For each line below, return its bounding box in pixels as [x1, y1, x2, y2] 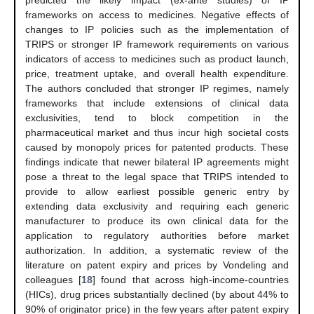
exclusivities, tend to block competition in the [25, 112, 289, 124]
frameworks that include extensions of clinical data [25, 97, 289, 109]
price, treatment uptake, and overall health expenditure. [25, 68, 289, 80]
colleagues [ [25, 274, 82, 286]
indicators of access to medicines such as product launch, [25, 53, 289, 65]
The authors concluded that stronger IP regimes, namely [25, 83, 289, 95]
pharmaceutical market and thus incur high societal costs [25, 127, 289, 139]
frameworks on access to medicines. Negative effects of [25, 9, 289, 21]
